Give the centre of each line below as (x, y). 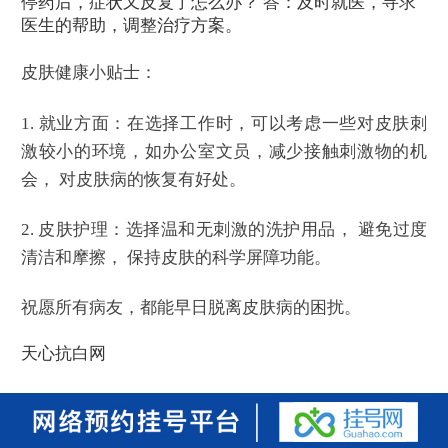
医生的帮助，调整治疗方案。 (131, 25)
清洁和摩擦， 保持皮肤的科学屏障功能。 (176, 257)
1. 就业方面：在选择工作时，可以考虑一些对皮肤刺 (224, 123)
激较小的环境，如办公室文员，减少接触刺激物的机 (224, 151)
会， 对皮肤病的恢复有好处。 (133, 179)
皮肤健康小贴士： (89, 73)
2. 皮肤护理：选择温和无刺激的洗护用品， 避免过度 (224, 229)
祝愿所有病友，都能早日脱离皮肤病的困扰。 (191, 308)
